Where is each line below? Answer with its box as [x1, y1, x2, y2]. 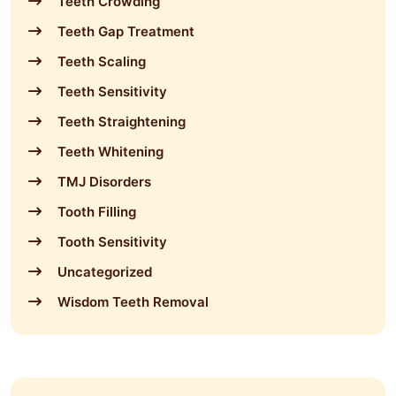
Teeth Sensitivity [57, 82, 167, 100]
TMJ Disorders [57, 172, 151, 190]
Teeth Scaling [57, 52, 146, 70]
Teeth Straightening [57, 112, 186, 130]
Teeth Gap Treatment [57, 22, 194, 40]
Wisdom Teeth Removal [57, 293, 209, 310]
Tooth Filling [57, 202, 136, 220]
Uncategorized [57, 263, 152, 280]
